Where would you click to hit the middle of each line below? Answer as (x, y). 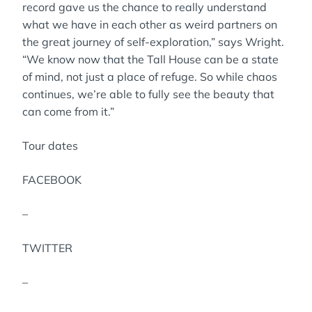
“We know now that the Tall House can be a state (150, 59)
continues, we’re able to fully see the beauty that (148, 94)
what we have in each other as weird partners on (150, 24)
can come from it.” (68, 111)
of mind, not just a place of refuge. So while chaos (150, 77)
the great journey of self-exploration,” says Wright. (153, 42)
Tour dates (50, 146)
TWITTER (47, 248)
